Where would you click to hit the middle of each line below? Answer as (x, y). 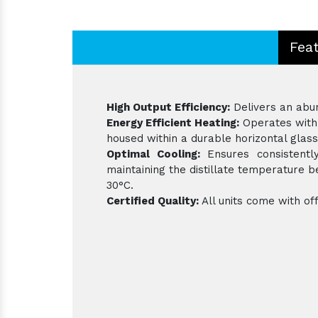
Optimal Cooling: (153, 154)
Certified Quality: (153, 201)
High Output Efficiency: (168, 107)
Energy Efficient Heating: (173, 122)
